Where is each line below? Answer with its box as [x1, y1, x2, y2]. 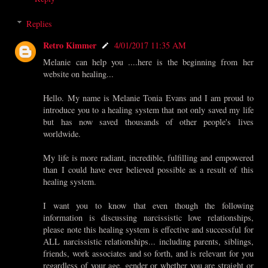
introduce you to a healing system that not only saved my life [43, 103, 254, 115]
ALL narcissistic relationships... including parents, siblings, [43, 235, 254, 247]
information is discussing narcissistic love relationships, [43, 211, 254, 223]
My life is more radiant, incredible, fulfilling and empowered [43, 151, 254, 163]
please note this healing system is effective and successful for [43, 223, 254, 235]
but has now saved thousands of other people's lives [43, 115, 254, 127]
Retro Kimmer [43, 38, 97, 51]
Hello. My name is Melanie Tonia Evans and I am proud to [43, 92, 254, 103]
